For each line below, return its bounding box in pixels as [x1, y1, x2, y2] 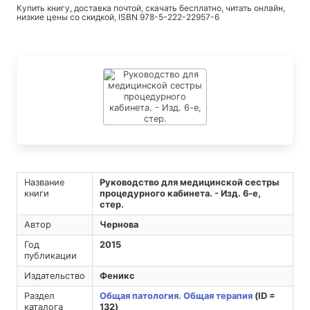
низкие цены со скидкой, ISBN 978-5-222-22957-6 [17, 12, 219, 23]
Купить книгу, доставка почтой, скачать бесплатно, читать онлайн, [17, 3, 285, 14]
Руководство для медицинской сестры [99, 177, 279, 188]
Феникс [99, 271, 135, 282]
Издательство [24, 271, 85, 282]
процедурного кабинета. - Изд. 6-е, [99, 188, 261, 199]
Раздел [24, 291, 55, 302]
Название [24, 177, 64, 188]
